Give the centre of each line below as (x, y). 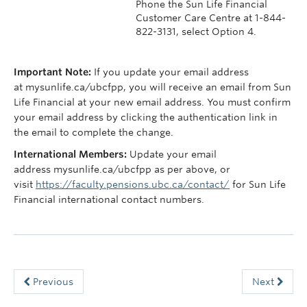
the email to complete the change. (94, 132)
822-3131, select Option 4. (196, 32)
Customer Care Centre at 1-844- (211, 18)
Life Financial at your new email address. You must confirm (152, 102)
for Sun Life (258, 184)
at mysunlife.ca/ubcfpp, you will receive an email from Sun (152, 87)
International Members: (70, 154)
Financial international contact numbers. (109, 199)
